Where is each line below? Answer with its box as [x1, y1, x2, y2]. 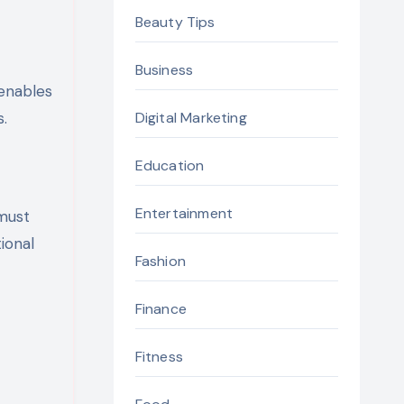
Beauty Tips [134, 13, 216, 32]
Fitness [134, 347, 183, 366]
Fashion [134, 252, 186, 271]
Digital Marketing [134, 108, 247, 127]
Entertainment [134, 204, 234, 223]
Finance [134, 299, 187, 318]
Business [134, 60, 194, 79]
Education [134, 156, 205, 175]
